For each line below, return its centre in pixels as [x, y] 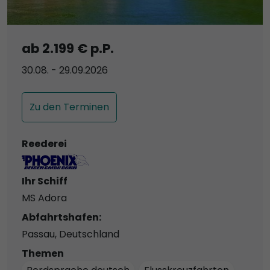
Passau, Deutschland [71, 234]
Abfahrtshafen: [61, 217]
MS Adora [44, 198]
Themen [43, 253]
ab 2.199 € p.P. [68, 49]
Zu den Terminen [69, 107]
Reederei [44, 144]
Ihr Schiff [45, 181]
